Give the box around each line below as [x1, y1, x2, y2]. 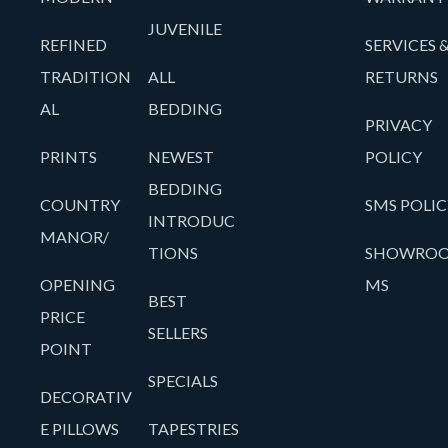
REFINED [40, 35, 107, 55]
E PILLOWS [40, 419, 119, 439]
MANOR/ [40, 227, 109, 247]
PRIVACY [364, 115, 432, 135]
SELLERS [148, 323, 209, 343]
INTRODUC [148, 211, 236, 231]
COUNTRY [40, 195, 120, 215]
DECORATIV [40, 387, 132, 407]
